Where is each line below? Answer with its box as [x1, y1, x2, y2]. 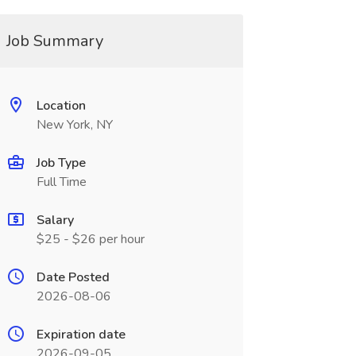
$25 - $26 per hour [36, 230, 145, 248]
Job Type [36, 154, 86, 172]
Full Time [36, 173, 87, 191]
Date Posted [36, 269, 110, 286]
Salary [36, 211, 74, 229]
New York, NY [36, 116, 113, 133]
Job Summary [6, 30, 103, 52]
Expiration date [36, 326, 126, 343]
